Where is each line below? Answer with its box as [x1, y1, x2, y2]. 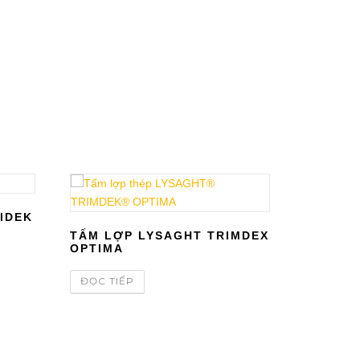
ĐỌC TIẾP [80, 274, 135, 287]
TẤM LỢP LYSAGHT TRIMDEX [70, 228, 270, 242]
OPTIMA [70, 241, 125, 255]
